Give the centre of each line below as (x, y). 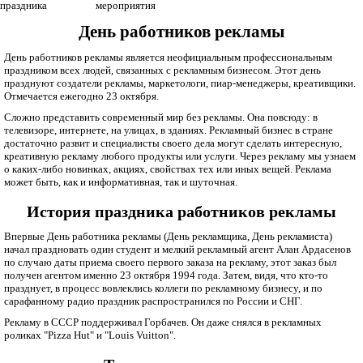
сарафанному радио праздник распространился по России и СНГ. (153, 301)
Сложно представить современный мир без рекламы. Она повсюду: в (161, 117)
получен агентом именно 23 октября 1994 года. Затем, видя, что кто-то (166, 275)
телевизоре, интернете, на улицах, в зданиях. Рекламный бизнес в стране (169, 130)
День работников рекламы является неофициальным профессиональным (168, 57)
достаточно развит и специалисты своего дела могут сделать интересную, (173, 143)
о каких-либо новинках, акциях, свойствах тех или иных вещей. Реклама (168, 169)
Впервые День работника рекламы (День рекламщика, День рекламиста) (168, 236)
